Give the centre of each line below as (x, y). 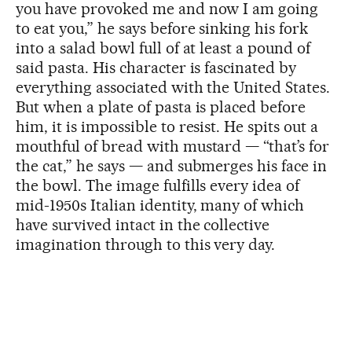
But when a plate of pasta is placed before (161, 107)
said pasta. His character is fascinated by (156, 68)
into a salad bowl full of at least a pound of (163, 48)
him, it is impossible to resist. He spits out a (167, 126)
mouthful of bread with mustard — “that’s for (173, 146)
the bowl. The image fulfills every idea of (158, 185)
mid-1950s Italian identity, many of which (160, 205)
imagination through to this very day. (146, 244)
